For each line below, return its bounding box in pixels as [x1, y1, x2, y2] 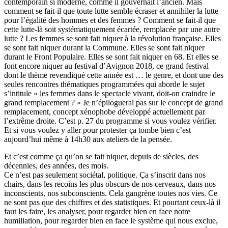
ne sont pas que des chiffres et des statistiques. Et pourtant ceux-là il [4, 197, 220, 207]
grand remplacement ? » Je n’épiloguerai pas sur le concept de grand [4, 98, 223, 107]
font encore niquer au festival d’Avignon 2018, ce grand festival [4, 61, 209, 70]
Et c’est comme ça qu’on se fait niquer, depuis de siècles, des [4, 152, 198, 161]
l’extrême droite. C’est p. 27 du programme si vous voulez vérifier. [4, 116, 217, 125]
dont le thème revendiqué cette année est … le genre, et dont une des [4, 70, 223, 79]
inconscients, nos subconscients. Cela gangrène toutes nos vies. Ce [4, 188, 217, 197]
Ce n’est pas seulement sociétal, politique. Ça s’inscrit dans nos [4, 170, 206, 179]
